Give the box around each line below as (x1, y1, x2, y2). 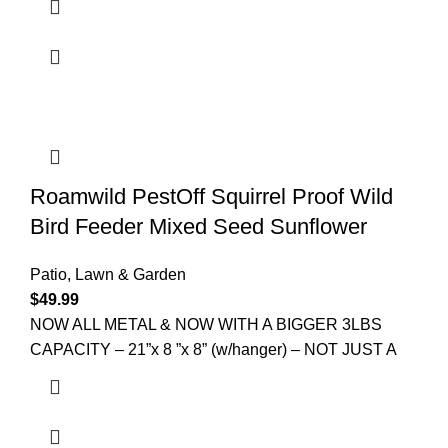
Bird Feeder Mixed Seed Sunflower (30, 213, 367, 239)
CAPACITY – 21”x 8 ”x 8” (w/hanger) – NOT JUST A (30, 340, 397, 358)
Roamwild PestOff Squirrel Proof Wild (30, 183, 393, 209)
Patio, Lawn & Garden (30, 265, 186, 283)
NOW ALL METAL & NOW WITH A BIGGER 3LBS (30, 315, 382, 333)
